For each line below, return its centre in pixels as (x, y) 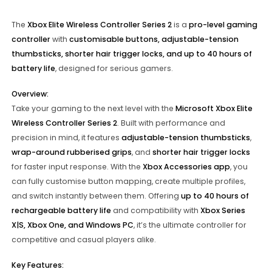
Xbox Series (223, 211)
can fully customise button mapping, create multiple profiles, (128, 182)
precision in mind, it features (66, 138)
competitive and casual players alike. (83, 240)
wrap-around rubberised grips (71, 152)
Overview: (30, 94)
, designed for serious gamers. (114, 69)
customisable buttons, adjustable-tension (154, 39)
